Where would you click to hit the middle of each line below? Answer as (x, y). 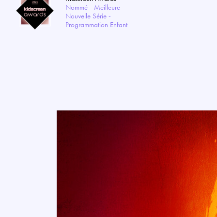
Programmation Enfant (96, 25)
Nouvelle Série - (88, 16)
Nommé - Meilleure (93, 7)
